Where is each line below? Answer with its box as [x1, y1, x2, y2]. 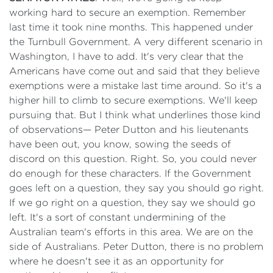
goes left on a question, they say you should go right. [9, 183, 264, 193]
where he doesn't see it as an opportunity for [9, 256, 224, 266]
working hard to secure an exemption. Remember [9, 7, 246, 18]
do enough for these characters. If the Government [9, 168, 251, 179]
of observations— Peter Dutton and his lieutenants [9, 124, 249, 135]
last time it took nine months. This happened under [9, 22, 253, 32]
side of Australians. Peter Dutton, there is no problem [9, 241, 263, 252]
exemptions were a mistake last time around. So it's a [9, 80, 261, 91]
